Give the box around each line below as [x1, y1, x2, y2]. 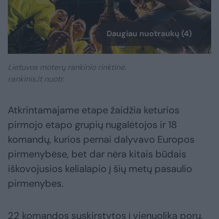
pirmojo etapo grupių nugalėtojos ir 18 [8, 118, 177, 131]
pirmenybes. [8, 177, 64, 190]
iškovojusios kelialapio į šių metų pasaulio [8, 162, 192, 175]
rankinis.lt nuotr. [8, 74, 64, 85]
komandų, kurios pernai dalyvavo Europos [8, 133, 195, 146]
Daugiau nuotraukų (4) [107, 28, 192, 39]
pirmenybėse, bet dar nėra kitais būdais [8, 148, 186, 161]
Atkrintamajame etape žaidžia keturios [8, 104, 179, 117]
